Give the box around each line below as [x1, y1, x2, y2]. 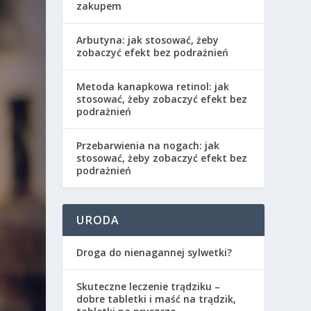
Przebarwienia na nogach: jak [76, 139, 220, 153]
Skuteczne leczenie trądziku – [76, 280, 221, 294]
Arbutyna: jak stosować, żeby [76, 33, 219, 47]
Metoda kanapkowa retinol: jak [76, 80, 230, 94]
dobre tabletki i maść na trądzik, [76, 292, 237, 306]
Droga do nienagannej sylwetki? [76, 246, 233, 260]
